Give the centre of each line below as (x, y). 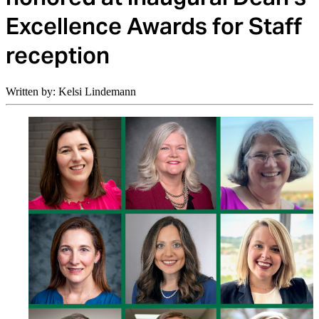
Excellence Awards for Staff (154, 26)
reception (58, 56)
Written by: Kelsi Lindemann (71, 91)
